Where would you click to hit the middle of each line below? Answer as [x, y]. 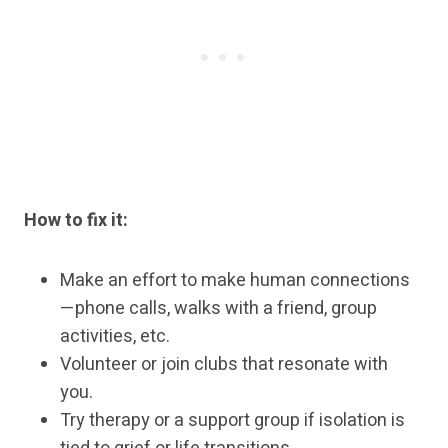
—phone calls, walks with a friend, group [218, 309]
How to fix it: [76, 221]
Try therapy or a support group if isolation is [232, 421]
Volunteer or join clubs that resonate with [224, 365]
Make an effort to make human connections [235, 281]
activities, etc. [115, 337]
